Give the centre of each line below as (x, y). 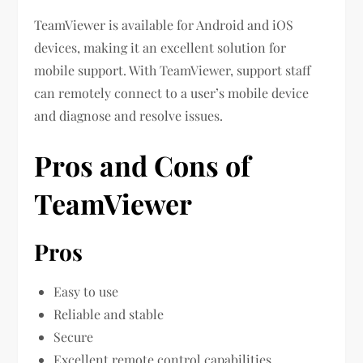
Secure (74, 337)
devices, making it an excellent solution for (160, 48)
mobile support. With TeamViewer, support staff (173, 70)
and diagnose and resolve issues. (129, 116)
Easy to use (86, 292)
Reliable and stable (109, 314)
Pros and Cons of (143, 166)
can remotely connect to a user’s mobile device (172, 93)
